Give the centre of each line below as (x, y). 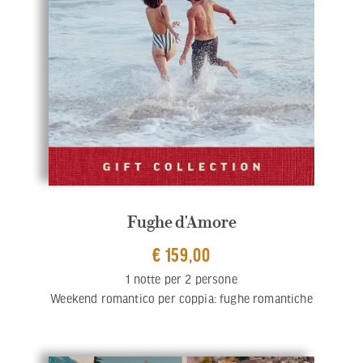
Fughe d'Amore (181, 222)
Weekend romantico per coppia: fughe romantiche (181, 299)
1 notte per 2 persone (181, 279)
